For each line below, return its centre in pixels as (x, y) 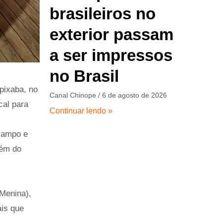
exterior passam (112, 34)
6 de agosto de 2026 (134, 95)
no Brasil (84, 76)
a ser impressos (111, 55)
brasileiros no (103, 13)
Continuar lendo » (81, 111)
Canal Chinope (74, 95)
